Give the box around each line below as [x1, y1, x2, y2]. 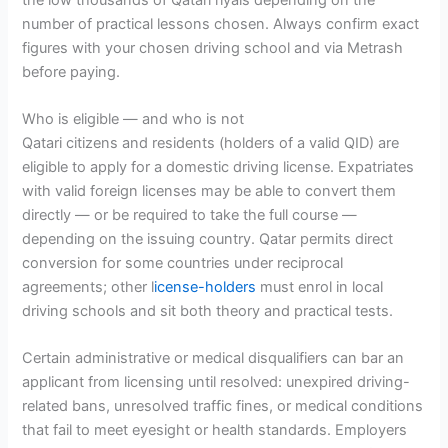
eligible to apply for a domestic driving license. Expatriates [22, 157, 415, 176]
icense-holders [154, 277, 257, 296]
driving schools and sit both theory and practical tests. [22, 301, 394, 320]
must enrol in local [256, 277, 384, 296]
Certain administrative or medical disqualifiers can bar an [22, 349, 405, 368]
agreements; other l [22, 277, 155, 296]
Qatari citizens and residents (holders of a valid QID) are [22, 133, 400, 152]
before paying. [22, 62, 121, 81]
